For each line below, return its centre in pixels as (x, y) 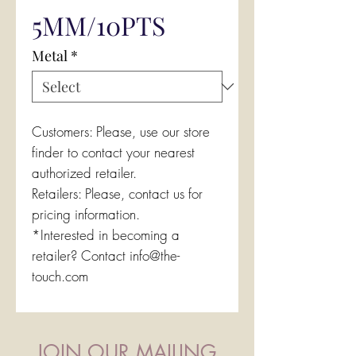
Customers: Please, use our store (121, 132)
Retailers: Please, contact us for (117, 193)
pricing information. (86, 214)
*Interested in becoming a (106, 235)
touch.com (60, 276)
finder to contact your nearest (113, 152)
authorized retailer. (84, 173)
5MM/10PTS (99, 25)
